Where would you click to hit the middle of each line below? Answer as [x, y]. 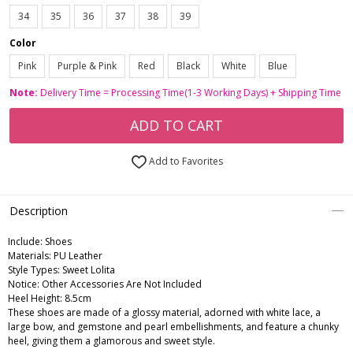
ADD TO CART [176, 126]
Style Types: [34, 270]
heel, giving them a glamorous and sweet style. [111, 341]
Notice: [24, 284]
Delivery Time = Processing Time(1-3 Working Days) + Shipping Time [190, 93]
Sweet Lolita [87, 270]
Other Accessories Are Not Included [121, 284]
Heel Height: [35, 299]
